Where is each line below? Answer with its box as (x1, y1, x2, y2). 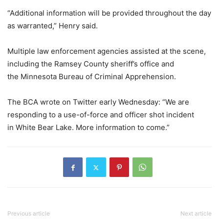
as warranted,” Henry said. (7, 21, 98, 31)
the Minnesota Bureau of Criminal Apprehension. (7, 72, 176, 82)
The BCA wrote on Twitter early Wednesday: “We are (7, 97, 189, 107)
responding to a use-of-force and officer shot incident (7, 110, 194, 120)
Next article (180, 210, 212, 218)
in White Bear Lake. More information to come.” (7, 123, 170, 132)
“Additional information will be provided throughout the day (7, 8, 211, 18)
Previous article (7, 210, 50, 218)
